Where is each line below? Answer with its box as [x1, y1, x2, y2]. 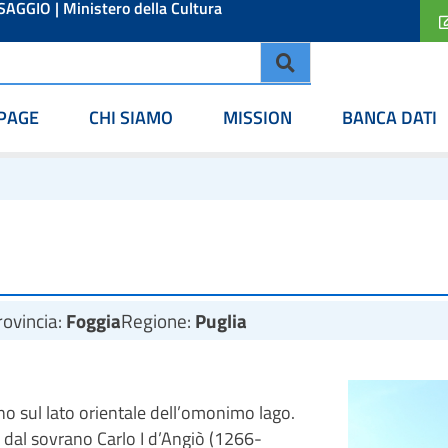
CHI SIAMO [89, 104, 173, 131]
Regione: [121, 306, 195, 335]
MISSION [223, 104, 292, 131]
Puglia [195, 306, 247, 335]
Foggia [66, 306, 121, 335]
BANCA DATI [342, 104, 437, 131]
